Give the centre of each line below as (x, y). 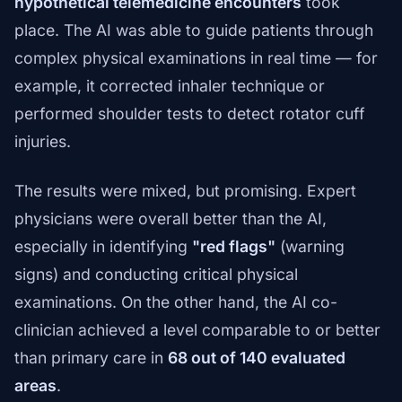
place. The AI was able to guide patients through (194, 31)
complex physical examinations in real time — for (196, 58)
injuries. (43, 142)
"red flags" (234, 247)
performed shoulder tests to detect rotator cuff (190, 114)
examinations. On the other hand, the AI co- (176, 302)
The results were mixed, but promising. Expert (185, 191)
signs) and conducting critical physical (156, 275)
